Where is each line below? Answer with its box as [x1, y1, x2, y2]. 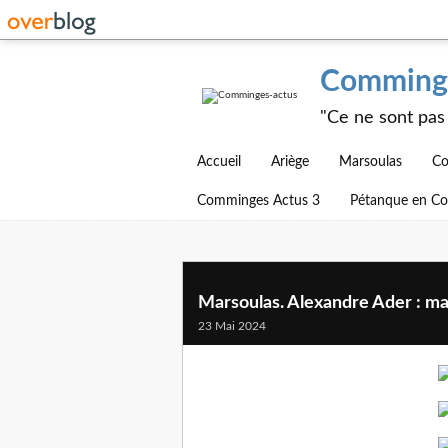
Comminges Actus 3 [197, 194, 320, 208]
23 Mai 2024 [198, 320, 266, 332]
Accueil [197, 155, 241, 169]
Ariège [271, 155, 309, 169]
